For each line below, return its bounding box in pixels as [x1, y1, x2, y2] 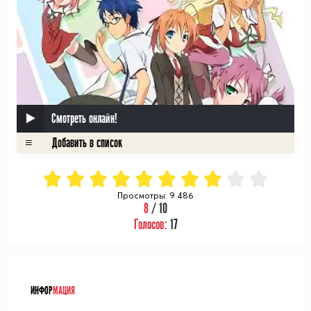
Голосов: [133, 217, 170, 233]
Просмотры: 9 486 [117, 190, 194, 201]
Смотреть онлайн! [51, 111, 117, 126]
